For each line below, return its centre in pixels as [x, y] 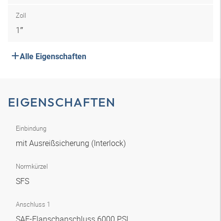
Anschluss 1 [33, 204]
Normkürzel [32, 166]
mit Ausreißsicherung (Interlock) [72, 143]
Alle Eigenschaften [53, 56]
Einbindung [31, 128]
